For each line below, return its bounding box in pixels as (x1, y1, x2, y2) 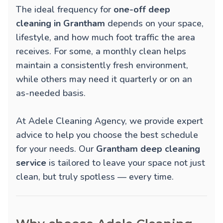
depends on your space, (105, 17, 204, 30)
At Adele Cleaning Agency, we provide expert (16, 115, 203, 127)
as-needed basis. (16, 87, 86, 100)
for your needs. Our (16, 143, 96, 155)
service (16, 157, 46, 169)
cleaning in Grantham (16, 17, 105, 30)
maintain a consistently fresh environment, (16, 59, 188, 72)
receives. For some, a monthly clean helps (16, 45, 186, 58)
